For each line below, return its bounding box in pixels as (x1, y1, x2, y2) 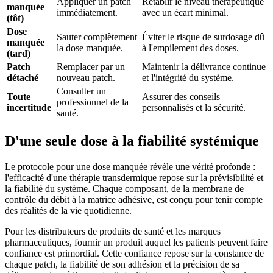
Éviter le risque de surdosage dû (142, 31, 264, 42)
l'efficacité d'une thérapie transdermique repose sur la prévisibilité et (5, 172, 263, 183)
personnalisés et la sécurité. (142, 102, 246, 113)
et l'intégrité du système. (142, 72, 234, 83)
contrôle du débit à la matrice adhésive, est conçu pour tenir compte (5, 194, 263, 205)
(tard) (7, 48, 30, 58)
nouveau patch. (57, 72, 115, 83)
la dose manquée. (57, 42, 123, 53)
